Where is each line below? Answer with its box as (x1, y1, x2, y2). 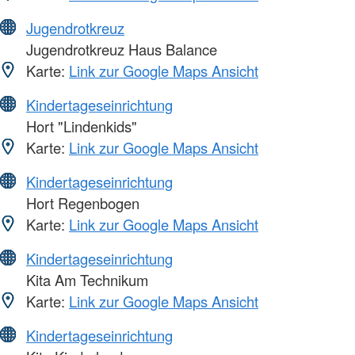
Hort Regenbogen (22, 192, 139, 213)
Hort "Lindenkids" (22, 115, 137, 136)
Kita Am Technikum (22, 269, 148, 290)
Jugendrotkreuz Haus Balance (22, 38, 217, 59)
